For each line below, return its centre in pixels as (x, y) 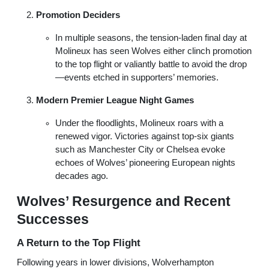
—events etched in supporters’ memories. (137, 78)
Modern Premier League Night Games (115, 101)
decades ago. (82, 176)
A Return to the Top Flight (79, 243)
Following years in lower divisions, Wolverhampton (115, 263)
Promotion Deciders (78, 15)
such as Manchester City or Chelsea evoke (140, 150)
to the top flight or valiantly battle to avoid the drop (151, 65)
